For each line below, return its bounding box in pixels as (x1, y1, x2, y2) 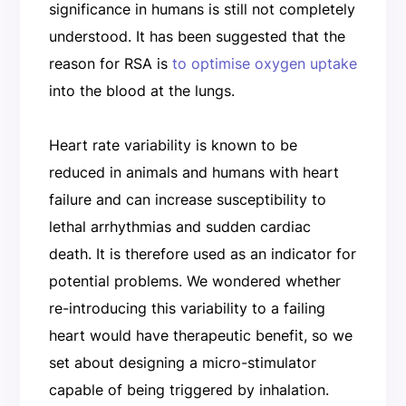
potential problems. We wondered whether (48, 271, 341, 290)
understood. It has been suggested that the (48, 26, 345, 45)
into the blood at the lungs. (48, 81, 235, 100)
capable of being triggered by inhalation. (48, 380, 329, 399)
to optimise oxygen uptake (171, 53, 357, 72)
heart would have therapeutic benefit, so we (48, 325, 353, 344)
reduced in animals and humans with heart (48, 162, 339, 181)
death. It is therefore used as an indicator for (48, 244, 356, 263)
